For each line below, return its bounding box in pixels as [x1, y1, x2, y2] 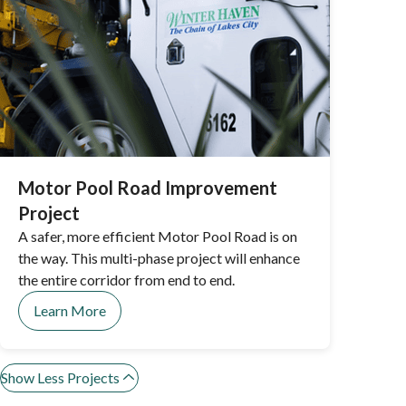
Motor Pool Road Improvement [18, 177, 277, 198]
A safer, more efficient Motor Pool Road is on [18, 227, 297, 245]
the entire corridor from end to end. [18, 271, 235, 288]
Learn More [34, 302, 106, 319]
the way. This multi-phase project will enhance [18, 249, 300, 266]
